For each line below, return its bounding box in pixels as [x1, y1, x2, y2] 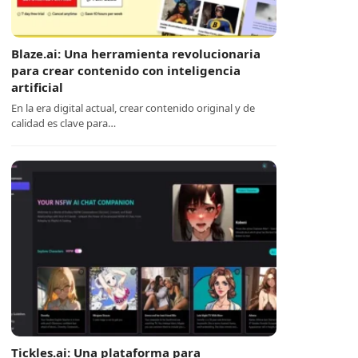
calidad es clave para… [11, 116, 117, 130]
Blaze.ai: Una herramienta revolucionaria [11, 46, 261, 62]
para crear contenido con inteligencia [11, 62, 241, 78]
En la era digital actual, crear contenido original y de [11, 101, 256, 115]
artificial [11, 79, 64, 95]
